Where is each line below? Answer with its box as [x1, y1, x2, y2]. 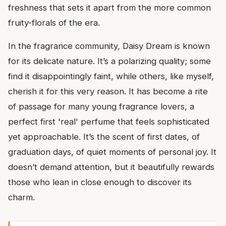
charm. [8, 192, 35, 203]
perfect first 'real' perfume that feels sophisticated [8, 117, 209, 127]
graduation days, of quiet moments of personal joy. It [8, 147, 216, 157]
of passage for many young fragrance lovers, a [8, 101, 194, 112]
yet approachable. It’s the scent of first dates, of [8, 132, 200, 142]
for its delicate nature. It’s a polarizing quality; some [8, 56, 211, 67]
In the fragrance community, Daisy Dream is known [8, 41, 210, 51]
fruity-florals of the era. [8, 18, 100, 28]
